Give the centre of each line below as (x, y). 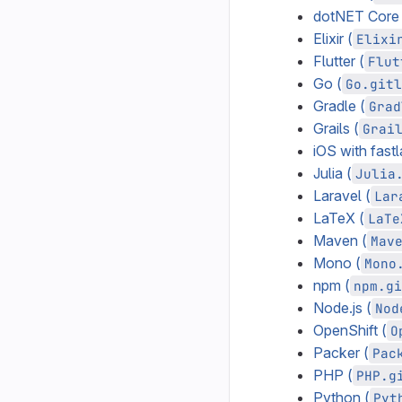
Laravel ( (342, 196)
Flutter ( (339, 61)
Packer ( (341, 353)
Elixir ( (333, 39)
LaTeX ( (339, 218)
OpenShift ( (350, 330)
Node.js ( (342, 308)
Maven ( (340, 240)
